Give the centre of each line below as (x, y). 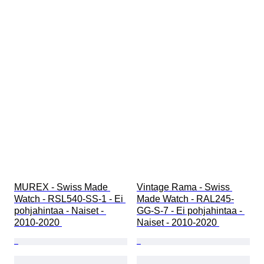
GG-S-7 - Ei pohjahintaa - (191, 211)
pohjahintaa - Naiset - (60, 211)
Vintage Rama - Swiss (184, 187)
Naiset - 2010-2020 (178, 223)
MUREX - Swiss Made (62, 187)
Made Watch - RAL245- (185, 199)
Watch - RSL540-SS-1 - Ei (70, 199)
